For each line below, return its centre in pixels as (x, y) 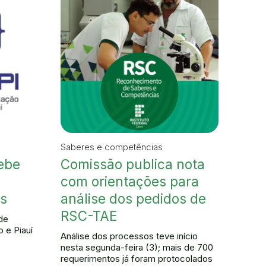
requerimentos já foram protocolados (137, 258)
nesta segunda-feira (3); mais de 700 (137, 247)
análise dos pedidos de (133, 198)
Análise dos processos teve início (129, 236)
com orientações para (130, 181)
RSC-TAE (89, 216)
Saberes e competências (112, 147)
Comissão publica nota (133, 164)
